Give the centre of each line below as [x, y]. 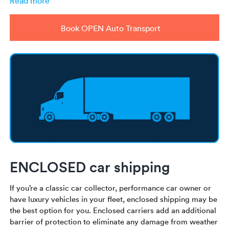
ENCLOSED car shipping [90, 166]
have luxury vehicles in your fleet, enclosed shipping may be [114, 199]
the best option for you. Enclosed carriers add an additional [113, 210]
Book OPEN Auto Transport [111, 28]
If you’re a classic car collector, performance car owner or [111, 187]
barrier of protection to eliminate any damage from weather [114, 221]
